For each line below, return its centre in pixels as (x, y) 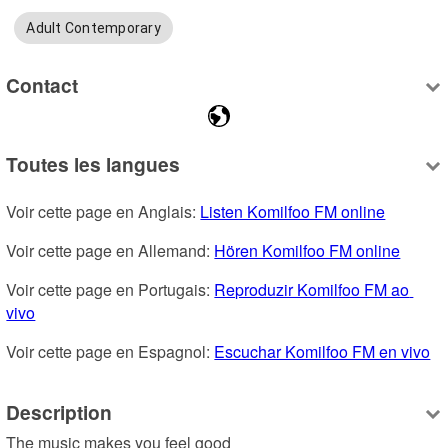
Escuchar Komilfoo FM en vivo (322, 352)
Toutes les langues (93, 164)
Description (59, 411)
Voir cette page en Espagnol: (110, 352)
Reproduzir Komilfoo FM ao (312, 290)
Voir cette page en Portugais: (110, 290)
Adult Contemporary (93, 28)
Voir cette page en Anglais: (103, 212)
